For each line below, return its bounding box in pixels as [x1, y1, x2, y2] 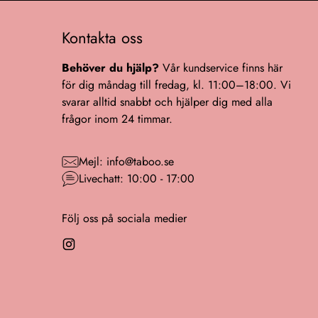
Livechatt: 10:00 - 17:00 [78, 170, 194, 187]
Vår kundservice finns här [158, 60, 283, 76]
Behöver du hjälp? [61, 60, 159, 76]
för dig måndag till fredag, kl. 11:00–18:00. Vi [61, 77, 291, 93]
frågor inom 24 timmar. [61, 111, 172, 127]
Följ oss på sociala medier [61, 210, 187, 226]
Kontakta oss [61, 26, 143, 49]
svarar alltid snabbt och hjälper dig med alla [61, 94, 273, 110]
